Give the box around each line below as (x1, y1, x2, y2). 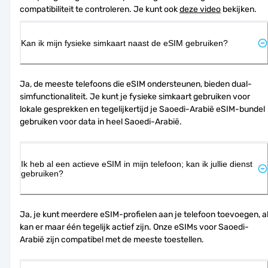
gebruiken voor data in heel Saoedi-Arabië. (20, 116, 182, 127)
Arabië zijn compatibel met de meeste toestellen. (20, 234, 204, 245)
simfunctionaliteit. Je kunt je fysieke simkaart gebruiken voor (20, 91, 250, 102)
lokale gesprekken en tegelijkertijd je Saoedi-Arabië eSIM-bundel (20, 103, 265, 114)
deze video (179, 4, 221, 14)
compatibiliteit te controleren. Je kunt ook (20, 4, 179, 14)
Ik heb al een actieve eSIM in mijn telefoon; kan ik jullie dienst (21, 159, 252, 169)
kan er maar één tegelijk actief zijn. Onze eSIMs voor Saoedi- (20, 221, 249, 232)
